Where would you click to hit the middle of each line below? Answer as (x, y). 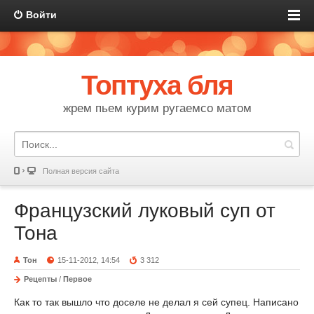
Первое (77, 279)
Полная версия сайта (81, 171)
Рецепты (40, 279)
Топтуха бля (157, 85)
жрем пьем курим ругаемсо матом (157, 108)
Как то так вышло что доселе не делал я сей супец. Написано (156, 302)
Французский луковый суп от (145, 211)
